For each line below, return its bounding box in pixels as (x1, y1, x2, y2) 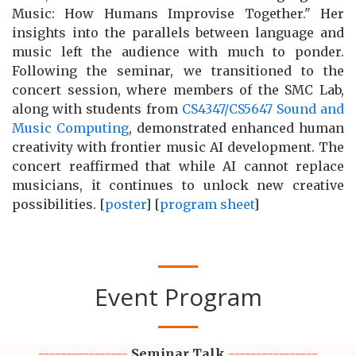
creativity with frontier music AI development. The (12, 139, 344, 156)
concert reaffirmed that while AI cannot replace (12, 158, 344, 175)
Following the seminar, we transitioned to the (12, 63, 344, 79)
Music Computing (12, 120, 129, 137)
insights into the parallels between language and (12, 25, 344, 41)
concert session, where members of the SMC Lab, (12, 82, 344, 99)
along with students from (12, 101, 182, 118)
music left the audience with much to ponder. (12, 44, 344, 60)
